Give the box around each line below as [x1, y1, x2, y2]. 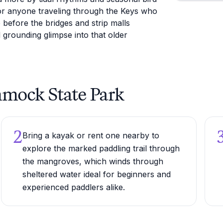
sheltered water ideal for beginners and [22, 169, 171, 179]
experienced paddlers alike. [22, 182, 125, 192]
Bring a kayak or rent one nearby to [22, 130, 159, 140]
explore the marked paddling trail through [22, 143, 180, 153]
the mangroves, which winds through [22, 156, 163, 166]
